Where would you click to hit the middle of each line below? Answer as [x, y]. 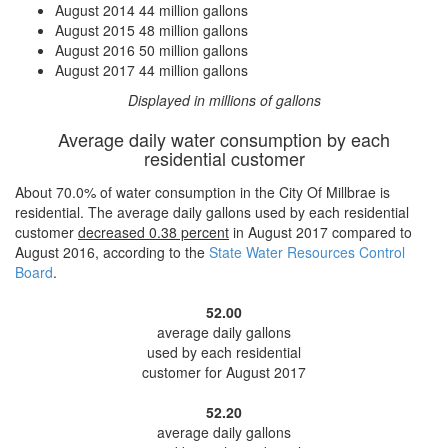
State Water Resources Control [307, 252]
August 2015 [95, 30]
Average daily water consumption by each [224, 139]
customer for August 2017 [224, 372]
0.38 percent [189, 232]
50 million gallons [193, 50]
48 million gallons [193, 30]
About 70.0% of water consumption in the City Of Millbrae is [202, 192]
